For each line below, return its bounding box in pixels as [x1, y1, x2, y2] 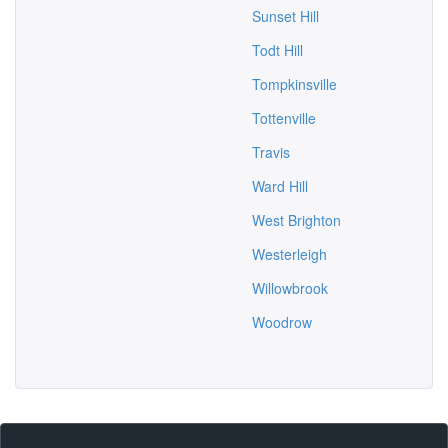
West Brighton [252, 210, 341, 230]
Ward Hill [252, 176, 308, 196]
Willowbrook [252, 278, 328, 298]
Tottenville [252, 108, 316, 128]
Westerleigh [252, 244, 327, 264]
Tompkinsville [252, 74, 337, 94]
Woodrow [252, 312, 312, 332]
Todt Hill [252, 40, 303, 60]
